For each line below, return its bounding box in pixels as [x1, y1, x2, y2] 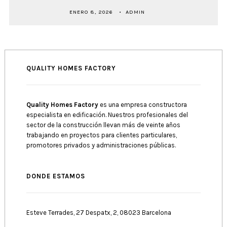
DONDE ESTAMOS [26, 172, 85, 180]
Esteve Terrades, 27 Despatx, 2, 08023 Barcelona [26, 209, 171, 217]
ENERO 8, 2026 [69, 9, 113, 16]
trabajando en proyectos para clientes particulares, [26, 131, 177, 139]
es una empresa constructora [98, 100, 187, 108]
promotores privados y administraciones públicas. [26, 141, 176, 149]
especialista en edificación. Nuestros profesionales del [26, 110, 188, 119]
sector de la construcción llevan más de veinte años [26, 121, 180, 129]
